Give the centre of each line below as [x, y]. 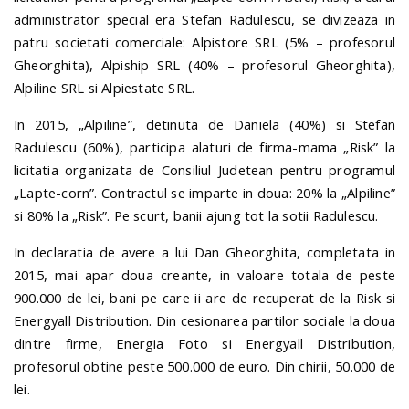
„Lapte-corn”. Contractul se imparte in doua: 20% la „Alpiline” [204, 192]
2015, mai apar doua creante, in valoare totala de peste [204, 274]
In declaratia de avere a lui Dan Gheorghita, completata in [204, 252]
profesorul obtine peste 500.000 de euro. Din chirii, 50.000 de [204, 366]
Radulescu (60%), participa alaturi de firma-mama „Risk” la [204, 147]
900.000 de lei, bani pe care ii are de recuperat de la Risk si [204, 297]
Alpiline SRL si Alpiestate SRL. [105, 87]
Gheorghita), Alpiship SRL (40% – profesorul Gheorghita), [204, 64]
